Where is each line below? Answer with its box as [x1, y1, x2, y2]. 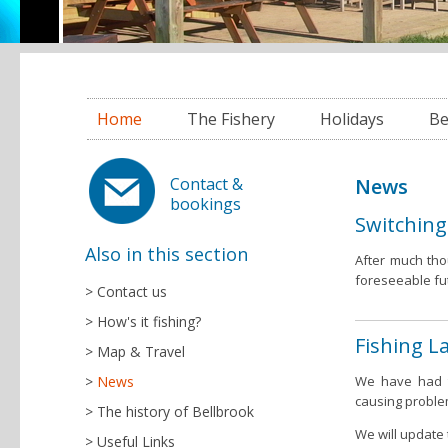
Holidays [320, 108, 384, 130]
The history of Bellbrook [97, 402, 254, 421]
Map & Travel [97, 342, 185, 361]
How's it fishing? [97, 312, 201, 331]
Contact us [97, 282, 167, 301]
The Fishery [187, 108, 275, 130]
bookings [170, 193, 241, 215]
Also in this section [85, 242, 248, 266]
